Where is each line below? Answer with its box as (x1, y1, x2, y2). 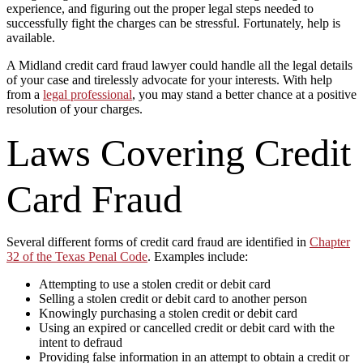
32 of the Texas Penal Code (6, 250, 147, 263)
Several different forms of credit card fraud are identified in (6, 235, 310, 249)
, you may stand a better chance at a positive (132, 88, 357, 101)
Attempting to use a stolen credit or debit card (39, 277, 271, 291)
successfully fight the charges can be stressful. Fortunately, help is (6, 16, 340, 30)
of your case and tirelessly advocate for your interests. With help (6, 73, 332, 87)
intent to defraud (39, 335, 122, 349)
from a (6, 88, 43, 101)
